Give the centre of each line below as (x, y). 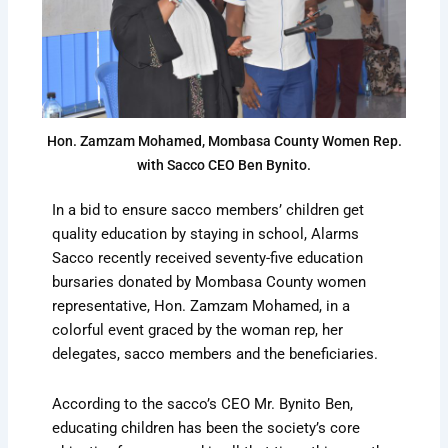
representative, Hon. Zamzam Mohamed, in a (201, 306)
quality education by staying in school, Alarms (206, 234)
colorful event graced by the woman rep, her (198, 330)
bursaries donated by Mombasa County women (209, 282)
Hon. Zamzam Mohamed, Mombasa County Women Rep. (224, 141)
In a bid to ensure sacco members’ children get (208, 210)
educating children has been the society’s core (206, 427)
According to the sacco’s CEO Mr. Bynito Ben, (203, 403)
